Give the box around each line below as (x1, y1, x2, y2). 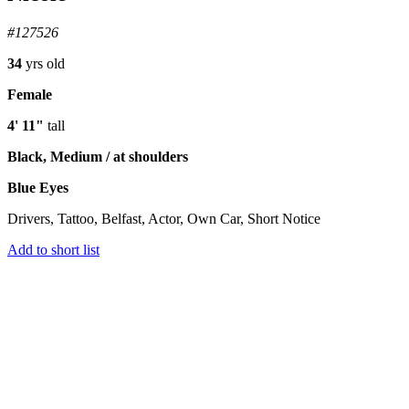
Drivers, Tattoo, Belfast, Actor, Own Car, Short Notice (7, 210, 320, 226)
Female (7, 86, 52, 102)
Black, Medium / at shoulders (7, 148, 188, 164)
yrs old (22, 55, 65, 71)
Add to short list (7, 241, 100, 257)
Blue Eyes (7, 179, 68, 195)
